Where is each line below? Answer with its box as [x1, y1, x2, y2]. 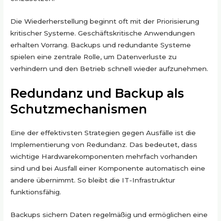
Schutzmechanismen [10, 101, 147, 116]
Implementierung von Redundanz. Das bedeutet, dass [10, 140, 198, 148]
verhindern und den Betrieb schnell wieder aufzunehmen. [10, 65, 209, 73]
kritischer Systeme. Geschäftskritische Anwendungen [10, 29, 195, 37]
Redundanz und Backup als [10, 85, 184, 101]
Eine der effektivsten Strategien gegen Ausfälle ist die [10, 128, 196, 137]
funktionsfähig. [10, 187, 62, 196]
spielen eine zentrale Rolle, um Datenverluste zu [10, 53, 177, 61]
